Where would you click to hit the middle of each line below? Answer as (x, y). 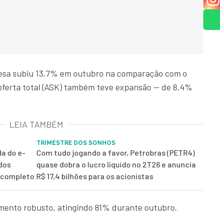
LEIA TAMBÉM (36, 124)
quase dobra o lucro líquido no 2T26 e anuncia (116, 165)
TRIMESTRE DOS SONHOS (76, 143)
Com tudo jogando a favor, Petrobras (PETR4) (116, 153)
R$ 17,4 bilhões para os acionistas (95, 176)
